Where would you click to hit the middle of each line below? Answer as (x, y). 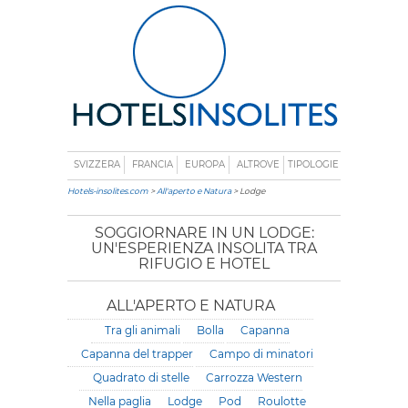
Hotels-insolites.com (108, 191)
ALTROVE (258, 164)
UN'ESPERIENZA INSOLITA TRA (204, 248)
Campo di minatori (261, 354)
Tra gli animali (143, 330)
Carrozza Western (254, 377)
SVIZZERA (97, 164)
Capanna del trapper (137, 354)
